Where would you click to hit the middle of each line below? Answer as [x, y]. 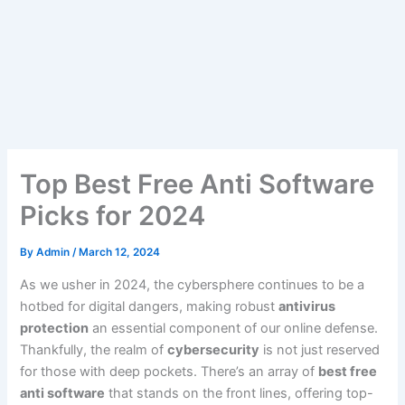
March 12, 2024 [120, 253]
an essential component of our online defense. [234, 328]
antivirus [307, 306]
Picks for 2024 [113, 216]
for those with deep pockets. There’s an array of [170, 371]
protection [55, 328]
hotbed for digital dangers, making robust [150, 306]
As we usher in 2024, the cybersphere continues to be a [193, 284]
